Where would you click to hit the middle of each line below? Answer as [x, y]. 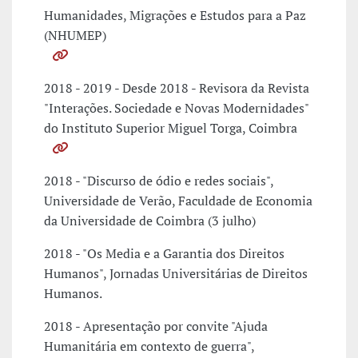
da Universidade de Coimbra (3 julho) [150, 221]
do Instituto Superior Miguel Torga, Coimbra [171, 128]
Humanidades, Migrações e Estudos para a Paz [175, 16]
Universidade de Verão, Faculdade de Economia [178, 201]
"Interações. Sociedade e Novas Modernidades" [176, 108]
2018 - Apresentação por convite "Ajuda [156, 326]
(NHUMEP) [75, 36]
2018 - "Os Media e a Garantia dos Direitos [164, 254]
